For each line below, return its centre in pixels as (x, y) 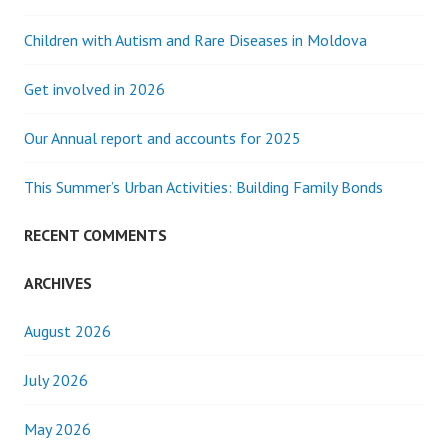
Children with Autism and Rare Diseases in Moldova (195, 40)
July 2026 (56, 380)
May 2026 (57, 429)
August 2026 (67, 331)
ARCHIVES (58, 283)
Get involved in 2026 (94, 89)
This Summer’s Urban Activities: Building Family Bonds (203, 187)
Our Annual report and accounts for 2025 (162, 138)
